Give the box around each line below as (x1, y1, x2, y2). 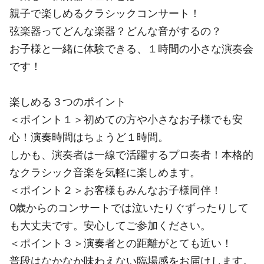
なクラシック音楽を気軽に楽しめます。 (9, 166, 200, 179)
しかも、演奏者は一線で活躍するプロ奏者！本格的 (9, 148, 253, 161)
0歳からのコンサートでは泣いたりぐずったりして (9, 201, 249, 214)
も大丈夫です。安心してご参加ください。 (9, 219, 211, 232)
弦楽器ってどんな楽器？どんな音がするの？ (9, 24, 222, 37)
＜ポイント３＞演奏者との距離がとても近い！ (9, 236, 232, 249)
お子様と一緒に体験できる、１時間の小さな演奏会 (9, 42, 253, 55)
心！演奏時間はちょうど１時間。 (9, 130, 169, 143)
